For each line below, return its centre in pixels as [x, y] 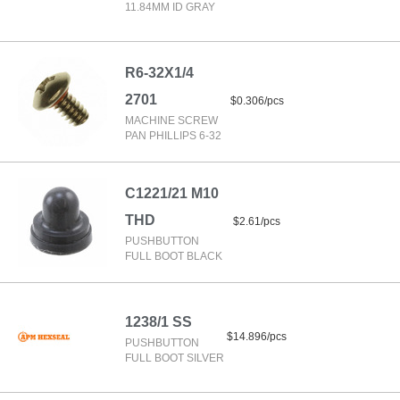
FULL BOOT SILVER [175, 358]
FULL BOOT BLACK [174, 256]
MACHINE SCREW [171, 121]
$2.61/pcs [257, 221]
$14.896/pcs [257, 337]
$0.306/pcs [257, 101]
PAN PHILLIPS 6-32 [173, 136]
